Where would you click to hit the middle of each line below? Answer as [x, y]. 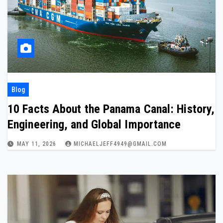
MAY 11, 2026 [38, 144]
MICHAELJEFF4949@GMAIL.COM [120, 144]
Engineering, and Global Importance [94, 124]
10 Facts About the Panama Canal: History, [111, 109]
